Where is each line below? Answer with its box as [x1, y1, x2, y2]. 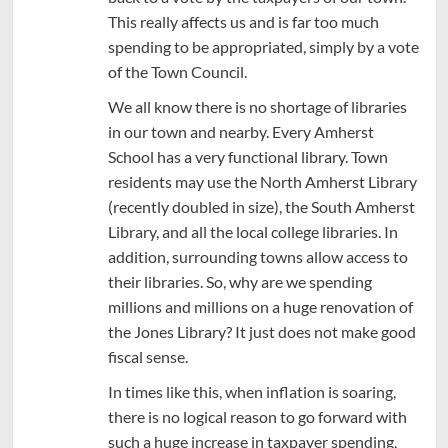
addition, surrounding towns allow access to [107, 246, 408, 266]
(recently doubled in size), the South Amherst [107, 196, 415, 216]
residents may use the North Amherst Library [107, 171, 417, 191]
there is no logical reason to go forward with [107, 406, 407, 426]
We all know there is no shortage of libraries [107, 96, 407, 116]
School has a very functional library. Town [107, 146, 388, 166]
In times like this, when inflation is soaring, [107, 381, 396, 401]
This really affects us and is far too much [107, 11, 379, 31]
